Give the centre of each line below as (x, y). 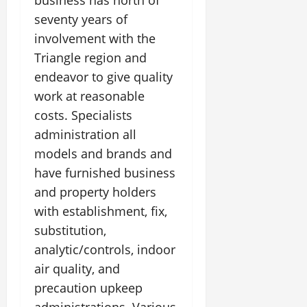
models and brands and (103, 153)
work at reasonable (89, 96)
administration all (85, 134)
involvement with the (95, 38)
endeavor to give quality (103, 77)
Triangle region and (90, 58)
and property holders (95, 192)
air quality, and (77, 269)
